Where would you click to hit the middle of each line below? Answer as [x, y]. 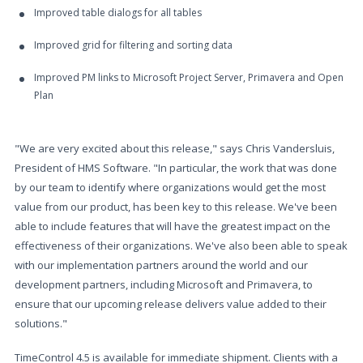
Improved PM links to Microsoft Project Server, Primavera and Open [189, 77]
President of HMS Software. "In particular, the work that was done [176, 168]
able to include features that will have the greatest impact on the [173, 226]
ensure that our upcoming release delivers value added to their [171, 304]
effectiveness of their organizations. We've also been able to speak [181, 246]
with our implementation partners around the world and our [161, 265]
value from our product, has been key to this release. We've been [176, 207]
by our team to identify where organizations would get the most [170, 187]
